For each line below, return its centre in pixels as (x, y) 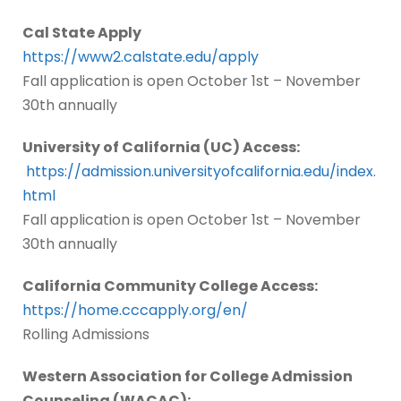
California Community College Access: (170, 286)
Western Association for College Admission (188, 377)
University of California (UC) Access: (161, 148)
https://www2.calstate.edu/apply (141, 57)
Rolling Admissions (88, 335)
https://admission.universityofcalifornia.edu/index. (201, 172)
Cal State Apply (83, 33)
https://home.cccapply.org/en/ (135, 311)
